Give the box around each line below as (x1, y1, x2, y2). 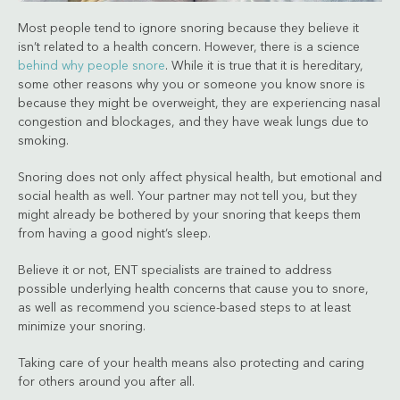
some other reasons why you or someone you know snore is (18, 78, 365, 91)
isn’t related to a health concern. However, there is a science (18, 40, 360, 54)
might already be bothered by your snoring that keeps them (18, 208, 361, 221)
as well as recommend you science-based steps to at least (18, 301, 351, 314)
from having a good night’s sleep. (18, 227, 211, 240)
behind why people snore (18, 59, 165, 72)
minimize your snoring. (18, 320, 146, 333)
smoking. (18, 134, 69, 147)
